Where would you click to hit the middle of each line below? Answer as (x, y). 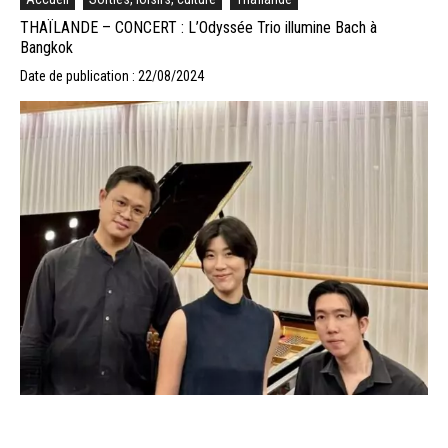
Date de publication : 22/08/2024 (112, 75)
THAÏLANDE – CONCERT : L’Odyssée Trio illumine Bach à (198, 27)
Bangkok (46, 47)
